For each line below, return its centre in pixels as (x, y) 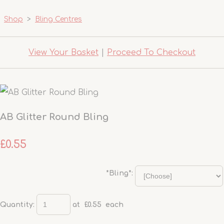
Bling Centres (58, 19)
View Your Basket (63, 52)
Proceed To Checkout (151, 52)
